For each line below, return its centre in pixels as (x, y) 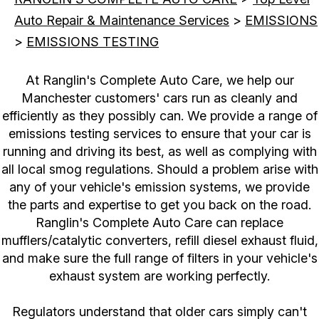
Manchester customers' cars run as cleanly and (159, 98)
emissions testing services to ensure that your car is (159, 134)
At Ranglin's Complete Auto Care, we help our (159, 80)
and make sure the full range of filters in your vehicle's (159, 258)
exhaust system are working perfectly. (159, 276)
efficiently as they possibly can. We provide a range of (159, 116)
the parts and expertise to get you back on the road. (159, 205)
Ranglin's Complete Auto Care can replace (159, 223)
